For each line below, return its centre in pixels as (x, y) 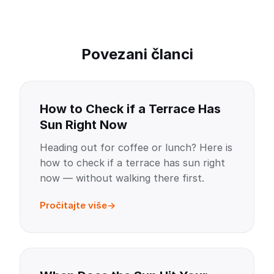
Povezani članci (137, 54)
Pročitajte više (73, 205)
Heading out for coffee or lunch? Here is (136, 147)
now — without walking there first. (122, 178)
